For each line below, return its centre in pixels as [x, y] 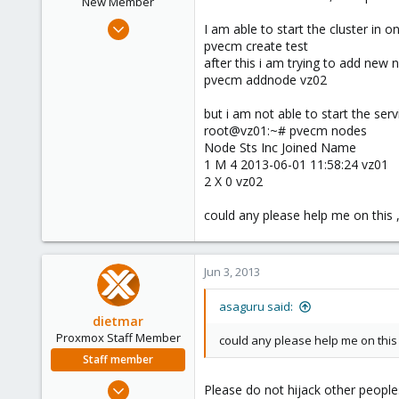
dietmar [118, 321]
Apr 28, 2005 [153, 384]
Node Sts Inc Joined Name [280, 147]
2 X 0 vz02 [233, 181]
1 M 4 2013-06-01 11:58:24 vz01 [296, 164]
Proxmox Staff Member [118, 338]
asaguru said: [256, 306]
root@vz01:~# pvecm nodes [285, 130]
